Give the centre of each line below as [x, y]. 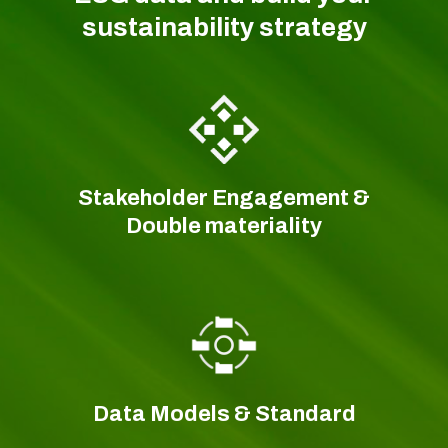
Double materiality [224, 225]
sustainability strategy [224, 26]
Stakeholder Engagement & [224, 197]
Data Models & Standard [224, 413]
